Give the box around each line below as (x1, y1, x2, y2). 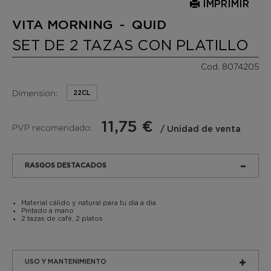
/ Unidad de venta (158, 125, 241, 134)
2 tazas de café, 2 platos (21, 215, 103, 222)
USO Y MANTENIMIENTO (25, 258, 106, 265)
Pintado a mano (21, 207, 74, 214)
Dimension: (12, 88, 57, 97)
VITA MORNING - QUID (12, 19, 166, 31)
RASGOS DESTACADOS (25, 162, 106, 169)
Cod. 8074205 (201, 62, 259, 71)
